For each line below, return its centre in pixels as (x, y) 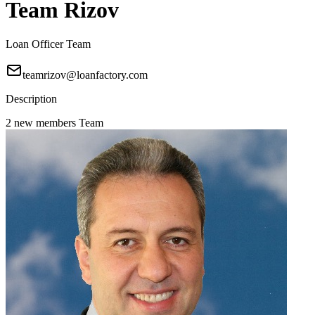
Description (31, 99)
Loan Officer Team (48, 44)
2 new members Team (54, 123)
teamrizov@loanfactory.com (85, 75)
